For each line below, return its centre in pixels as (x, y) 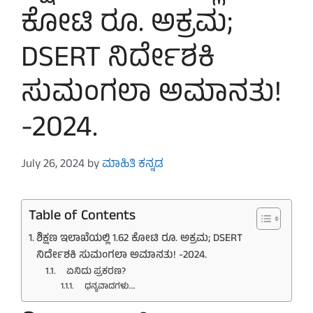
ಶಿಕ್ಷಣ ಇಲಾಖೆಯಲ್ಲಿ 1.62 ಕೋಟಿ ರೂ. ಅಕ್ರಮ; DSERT (140, 239)
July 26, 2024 (53, 165)
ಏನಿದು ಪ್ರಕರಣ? (92, 272)
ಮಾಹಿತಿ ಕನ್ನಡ (133, 165)
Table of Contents (82, 216)
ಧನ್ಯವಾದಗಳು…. (105, 286)
